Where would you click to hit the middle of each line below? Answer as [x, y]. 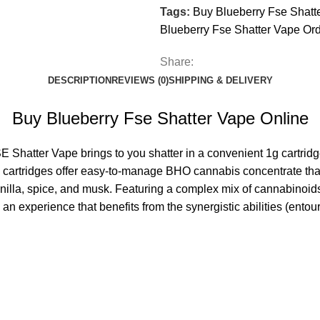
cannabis [217, 171]
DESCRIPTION [79, 80]
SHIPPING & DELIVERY [220, 80]
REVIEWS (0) [140, 80]
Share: [177, 62]
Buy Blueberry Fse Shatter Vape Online [160, 118]
